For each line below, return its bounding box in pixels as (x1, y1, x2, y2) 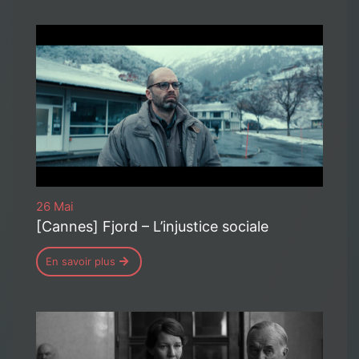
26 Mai (36, 198, 74, 214)
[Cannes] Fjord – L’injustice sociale (36, 217, 268, 235)
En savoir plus (46, 254, 115, 268)
